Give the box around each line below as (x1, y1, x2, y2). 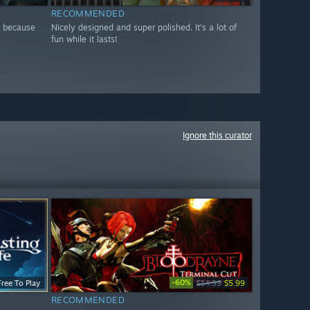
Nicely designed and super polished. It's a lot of (51, 22, 237, 33)
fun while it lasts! (51, 34, 118, 45)
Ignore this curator (183, 130, 252, 140)
